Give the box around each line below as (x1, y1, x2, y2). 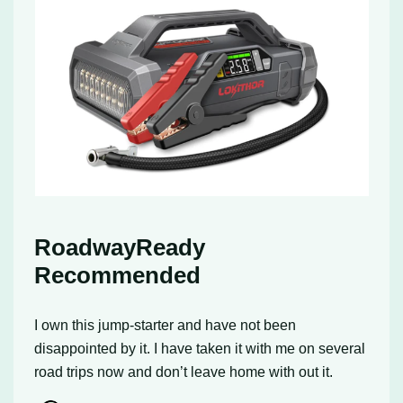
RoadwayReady (34, 234, 206, 262)
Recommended (34, 262, 201, 290)
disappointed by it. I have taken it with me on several (34, 340, 366, 357)
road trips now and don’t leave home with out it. (34, 363, 334, 381)
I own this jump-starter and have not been (34, 317, 297, 334)
